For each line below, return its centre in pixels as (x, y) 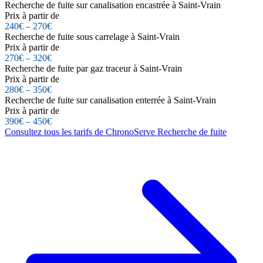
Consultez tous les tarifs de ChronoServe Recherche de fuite (116, 131)
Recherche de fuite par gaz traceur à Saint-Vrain (93, 68)
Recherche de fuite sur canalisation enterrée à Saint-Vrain (110, 100)
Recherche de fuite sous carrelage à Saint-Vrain (92, 36)
